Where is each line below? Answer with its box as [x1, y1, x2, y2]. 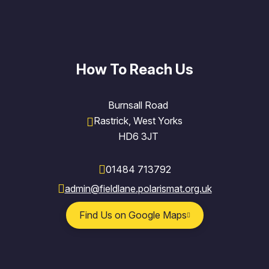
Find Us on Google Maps [79, 208, 187, 221]
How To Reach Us [76, 60, 193, 78]
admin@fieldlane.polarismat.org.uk [64, 182, 212, 195]
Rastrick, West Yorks [94, 114, 183, 127]
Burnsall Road [108, 98, 168, 111]
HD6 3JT [118, 130, 159, 142]
